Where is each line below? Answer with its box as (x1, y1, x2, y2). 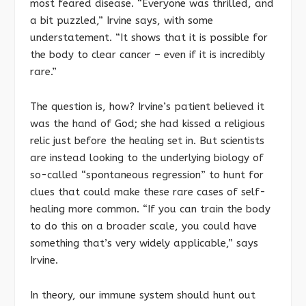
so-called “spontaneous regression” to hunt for (30, 168, 264, 181)
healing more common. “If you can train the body (30, 202, 270, 215)
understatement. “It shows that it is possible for (30, 31, 268, 44)
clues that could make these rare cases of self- (30, 185, 266, 198)
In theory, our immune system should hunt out (30, 288, 255, 301)
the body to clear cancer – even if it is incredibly (30, 48, 265, 61)
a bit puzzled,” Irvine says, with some (30, 14, 213, 27)
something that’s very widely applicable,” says (30, 236, 258, 249)
